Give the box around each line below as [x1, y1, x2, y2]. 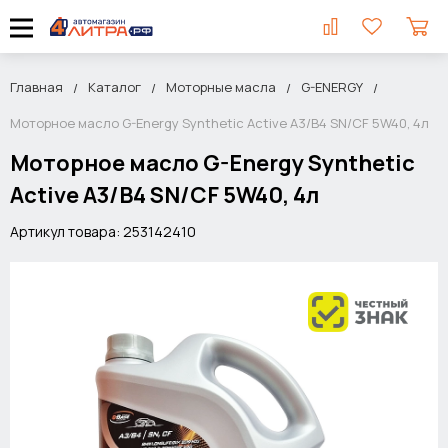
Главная [10, 78, 63, 96]
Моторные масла [166, 78, 276, 96]
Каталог [88, 78, 141, 96]
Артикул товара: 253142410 [10, 222, 196, 241]
